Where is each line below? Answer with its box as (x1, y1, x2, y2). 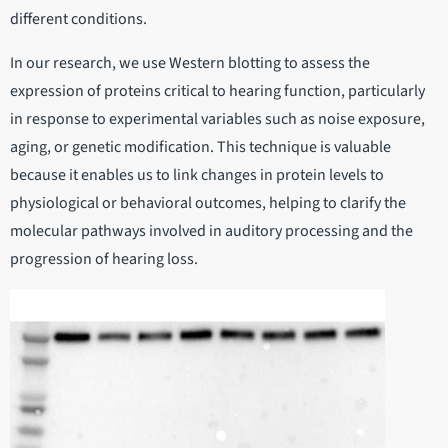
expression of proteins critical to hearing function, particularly (10, 80, 425, 103)
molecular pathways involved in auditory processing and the (10, 220, 413, 243)
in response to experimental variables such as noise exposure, (10, 108, 425, 131)
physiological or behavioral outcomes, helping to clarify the (10, 192, 406, 215)
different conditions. (10, 8, 147, 31)
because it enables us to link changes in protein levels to (10, 164, 384, 187)
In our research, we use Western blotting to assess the (10, 52, 370, 75)
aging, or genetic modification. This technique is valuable (10, 136, 391, 159)
